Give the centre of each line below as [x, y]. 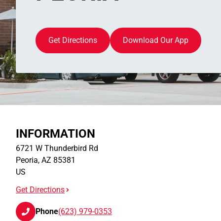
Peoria [27, 160]
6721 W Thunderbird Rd [57, 148]
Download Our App [156, 40]
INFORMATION [55, 134]
